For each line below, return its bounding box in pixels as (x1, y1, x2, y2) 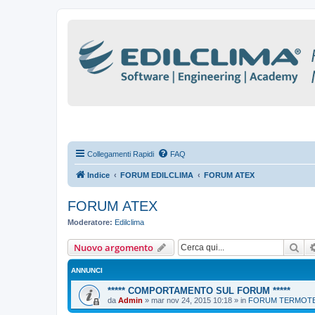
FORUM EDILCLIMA (120, 171, 193, 179)
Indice (87, 171, 110, 179)
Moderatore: (67, 218, 112, 226)
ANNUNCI (71, 266, 103, 274)
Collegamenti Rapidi (87, 150, 154, 158)
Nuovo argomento (74, 240, 153, 254)
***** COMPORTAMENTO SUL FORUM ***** (108, 285, 290, 296)
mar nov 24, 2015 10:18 (151, 295, 232, 304)
